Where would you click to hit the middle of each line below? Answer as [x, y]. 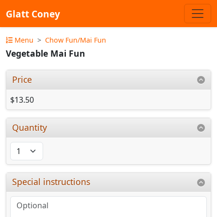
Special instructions [51, 182]
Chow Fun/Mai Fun [76, 40]
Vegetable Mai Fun [46, 54]
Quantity [30, 127]
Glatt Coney [33, 14]
